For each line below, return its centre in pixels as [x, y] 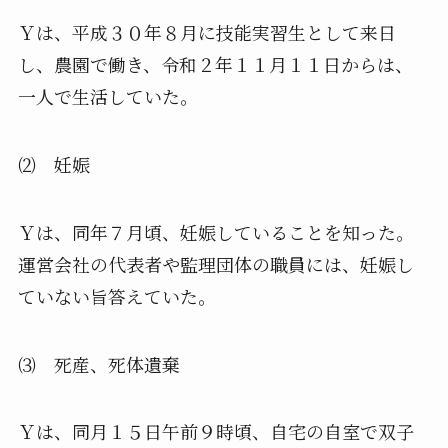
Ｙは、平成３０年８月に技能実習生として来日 [206, 32]
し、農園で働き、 [89, 64]
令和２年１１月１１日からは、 [286, 64]
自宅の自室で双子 [341, 431]
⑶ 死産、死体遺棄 [98, 363]
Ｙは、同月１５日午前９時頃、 [143, 431]
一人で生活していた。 [107, 96]
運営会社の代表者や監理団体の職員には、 [188, 263]
